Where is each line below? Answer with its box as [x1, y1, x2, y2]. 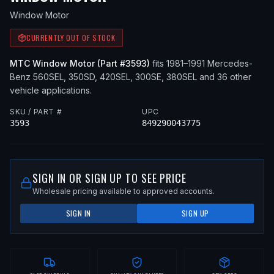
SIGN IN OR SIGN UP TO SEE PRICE [32, 170, 187, 186]
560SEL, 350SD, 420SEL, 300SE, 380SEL [31, 72, 197, 82]
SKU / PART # [10, 107, 62, 116]
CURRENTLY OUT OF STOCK [26, 32, 116, 43]
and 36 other [197, 72, 251, 82]
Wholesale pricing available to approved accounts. [32, 187, 215, 196]
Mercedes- [207, 58, 253, 68]
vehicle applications [10, 85, 90, 95]
